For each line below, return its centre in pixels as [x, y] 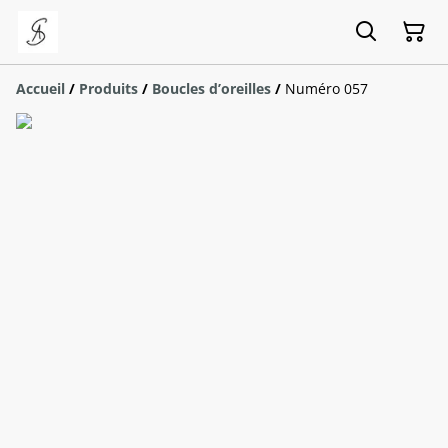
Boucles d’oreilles [211, 88]
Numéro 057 [326, 88]
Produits [108, 88]
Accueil [40, 88]
